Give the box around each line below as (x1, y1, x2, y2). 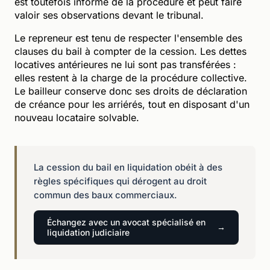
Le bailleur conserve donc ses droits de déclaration (14, 84, 247, 97)
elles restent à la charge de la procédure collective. (14, 71, 247, 84)
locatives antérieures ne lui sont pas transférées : (14, 58, 236, 71)
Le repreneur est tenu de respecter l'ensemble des (14, 31, 242, 44)
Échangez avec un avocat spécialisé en (47, 216, 206, 227)
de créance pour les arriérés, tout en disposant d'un (14, 98, 250, 110)
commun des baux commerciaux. (34, 189, 177, 201)
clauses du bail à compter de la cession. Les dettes (14, 45, 246, 57)
